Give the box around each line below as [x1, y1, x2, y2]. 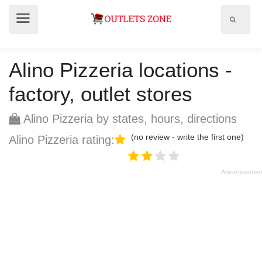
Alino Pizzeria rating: [9, 133, 115, 146]
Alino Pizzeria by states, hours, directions [20, 112, 237, 125]
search [235, 26, 255, 33]
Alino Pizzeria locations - [9, 58, 232, 81]
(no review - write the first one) [131, 132, 244, 142]
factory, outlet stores [9, 82, 192, 105]
